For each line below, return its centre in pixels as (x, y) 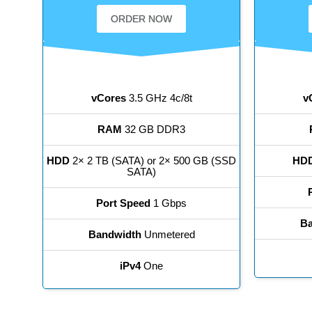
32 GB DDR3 (154, 130)
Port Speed (124, 203)
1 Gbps (169, 203)
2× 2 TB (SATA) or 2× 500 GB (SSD (153, 161)
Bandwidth (115, 235)
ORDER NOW (142, 19)
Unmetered (168, 235)
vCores (108, 98)
